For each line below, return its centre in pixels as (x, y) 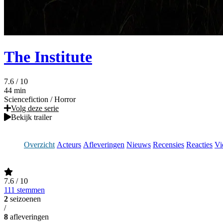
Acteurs (69, 144)
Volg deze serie (35, 108)
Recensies (168, 144)
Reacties (199, 144)
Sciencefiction (26, 99)
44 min (15, 90)
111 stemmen (24, 190)
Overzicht (39, 144)
